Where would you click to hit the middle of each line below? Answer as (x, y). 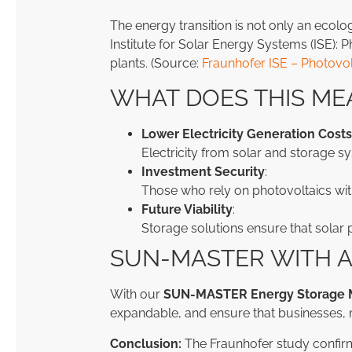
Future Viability (187, 210)
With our (137, 295)
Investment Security (203, 172)
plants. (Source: (156, 63)
